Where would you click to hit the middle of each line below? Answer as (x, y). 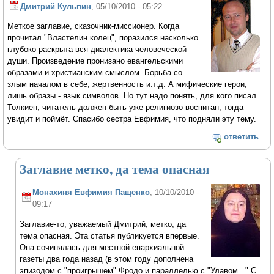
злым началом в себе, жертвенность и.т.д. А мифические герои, (128, 84)
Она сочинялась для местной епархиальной (102, 248)
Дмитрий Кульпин (56, 6)
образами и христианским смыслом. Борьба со (95, 73)
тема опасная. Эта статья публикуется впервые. (110, 236)
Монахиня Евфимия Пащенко (91, 193)
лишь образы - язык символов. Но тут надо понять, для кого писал (132, 96)
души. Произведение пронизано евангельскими (95, 61)
